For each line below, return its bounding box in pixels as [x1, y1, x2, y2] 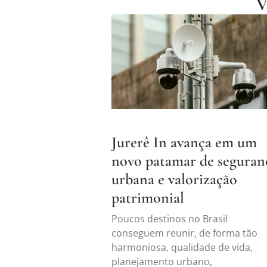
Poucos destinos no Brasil [111, 212, 228, 225]
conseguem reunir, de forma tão [111, 226, 257, 240]
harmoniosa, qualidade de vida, [111, 240, 253, 254]
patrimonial [111, 188, 184, 207]
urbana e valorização [111, 169, 237, 188]
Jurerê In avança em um [111, 132, 257, 151]
